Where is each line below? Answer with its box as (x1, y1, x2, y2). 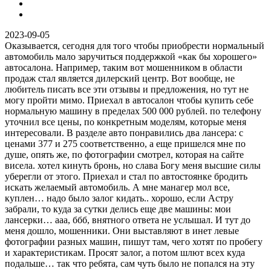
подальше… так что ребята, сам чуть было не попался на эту (5, 258, 255, 269)
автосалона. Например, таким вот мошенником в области (5, 62, 243, 73)
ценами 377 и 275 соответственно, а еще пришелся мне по (5, 138, 246, 149)
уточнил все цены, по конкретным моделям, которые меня (5, 116, 246, 127)
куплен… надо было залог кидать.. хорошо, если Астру (5, 192, 233, 203)
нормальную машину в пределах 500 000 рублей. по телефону (5, 105, 261, 116)
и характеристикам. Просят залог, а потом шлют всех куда (5, 247, 245, 258)
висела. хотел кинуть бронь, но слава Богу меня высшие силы (5, 160, 261, 171)
